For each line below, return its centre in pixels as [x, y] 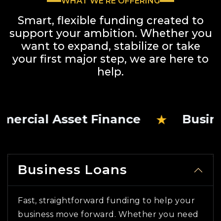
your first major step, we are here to [110, 59]
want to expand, [66, 46]
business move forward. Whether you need [108, 215]
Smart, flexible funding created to [110, 20]
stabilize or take [155, 46]
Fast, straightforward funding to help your [106, 201]
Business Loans [73, 170]
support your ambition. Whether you [110, 33]
